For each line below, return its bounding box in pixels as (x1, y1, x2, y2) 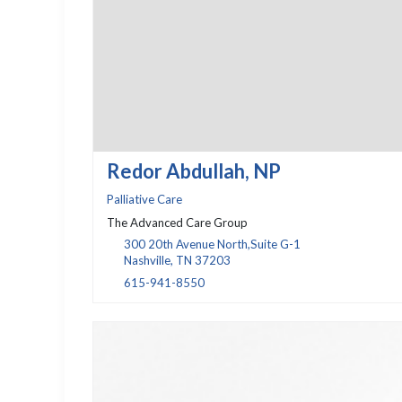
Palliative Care (106, 191, 182, 206)
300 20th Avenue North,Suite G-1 (123, 236, 301, 251)
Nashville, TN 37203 (123, 252, 231, 267)
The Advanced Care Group (106, 214, 248, 230)
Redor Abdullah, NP (106, 158, 281, 183)
